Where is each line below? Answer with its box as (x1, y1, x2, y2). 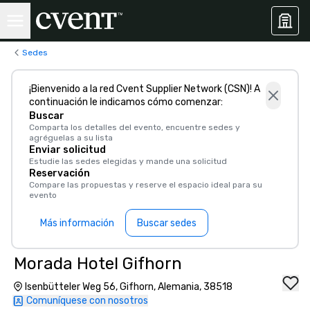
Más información (40, 217, 114, 229)
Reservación (29, 167, 90, 179)
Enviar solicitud (29, 144, 106, 156)
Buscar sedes (137, 217, 197, 229)
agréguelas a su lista (29, 133, 113, 143)
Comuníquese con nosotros (26, 295, 148, 307)
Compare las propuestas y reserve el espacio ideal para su (29, 180, 262, 190)
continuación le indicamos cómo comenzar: (29, 96, 223, 108)
